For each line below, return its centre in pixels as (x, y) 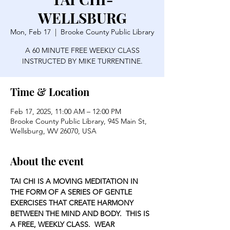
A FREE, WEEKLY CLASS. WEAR (63, 224)
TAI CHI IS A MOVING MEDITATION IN (75, 181)
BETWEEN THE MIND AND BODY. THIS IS (81, 214)
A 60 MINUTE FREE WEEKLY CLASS (82, 50)
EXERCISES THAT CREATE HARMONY (73, 203)
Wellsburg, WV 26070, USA (53, 131)
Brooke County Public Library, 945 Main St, (79, 121)
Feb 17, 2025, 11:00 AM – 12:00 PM (66, 111)
